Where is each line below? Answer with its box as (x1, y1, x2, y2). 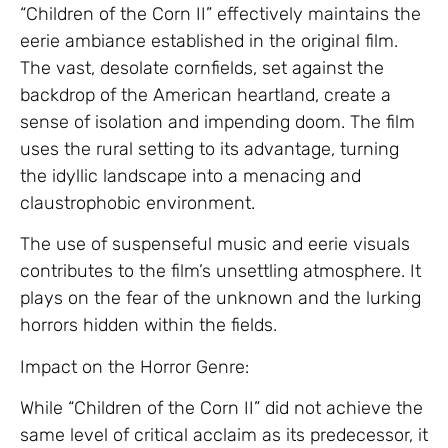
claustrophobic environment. (20, 191, 255, 214)
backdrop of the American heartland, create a (20, 83, 391, 106)
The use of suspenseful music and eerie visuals (20, 233, 410, 256)
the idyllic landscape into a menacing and (20, 164, 361, 187)
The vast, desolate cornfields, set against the (20, 56, 384, 79)
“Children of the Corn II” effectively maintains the (20, 2, 421, 25)
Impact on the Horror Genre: (20, 355, 249, 378)
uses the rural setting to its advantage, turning (20, 137, 399, 160)
